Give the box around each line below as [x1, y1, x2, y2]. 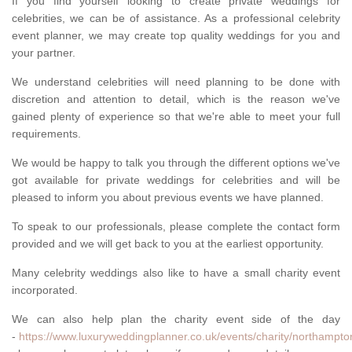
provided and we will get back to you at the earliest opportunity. [12, 237, 324, 251]
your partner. [12, 46, 75, 60]
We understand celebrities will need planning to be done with [12, 75, 340, 89]
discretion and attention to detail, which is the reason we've [12, 93, 340, 106]
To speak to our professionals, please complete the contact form [12, 220, 340, 233]
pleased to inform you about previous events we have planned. [12, 191, 324, 204]
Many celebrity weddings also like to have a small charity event [12, 266, 340, 280]
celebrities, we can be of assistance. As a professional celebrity [12, 12, 340, 25]
